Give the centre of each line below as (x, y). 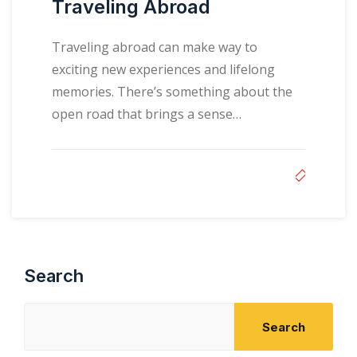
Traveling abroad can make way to (155, 47)
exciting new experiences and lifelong (163, 69)
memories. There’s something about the (172, 92)
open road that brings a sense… (147, 114)
